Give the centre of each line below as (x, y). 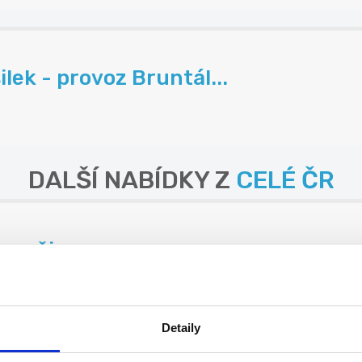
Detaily (181, 327)
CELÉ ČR (285, 181)
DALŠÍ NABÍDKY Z (132, 181)
